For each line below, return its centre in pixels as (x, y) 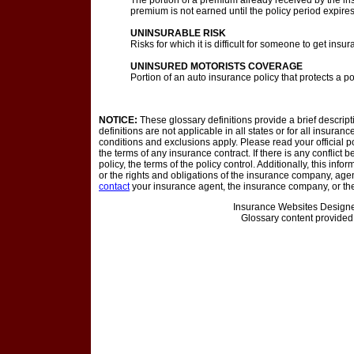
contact (114, 186)
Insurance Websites (275, 207)
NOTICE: (118, 120)
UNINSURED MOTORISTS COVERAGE (217, 66)
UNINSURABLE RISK (178, 33)
